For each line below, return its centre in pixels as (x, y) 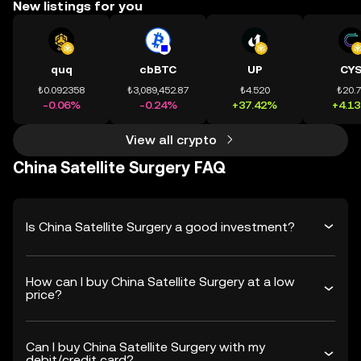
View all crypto (171, 140)
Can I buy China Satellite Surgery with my (145, 347)
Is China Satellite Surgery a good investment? (160, 226)
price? (44, 295)
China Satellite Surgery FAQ (119, 168)
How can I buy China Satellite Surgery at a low (160, 282)
